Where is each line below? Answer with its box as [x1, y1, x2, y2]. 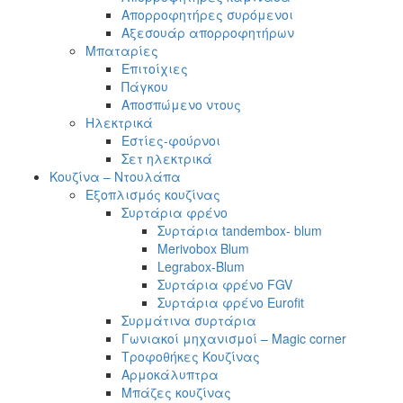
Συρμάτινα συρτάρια [121, 311, 256, 330]
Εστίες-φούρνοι [121, 131, 220, 150]
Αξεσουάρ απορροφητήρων [121, 23, 294, 42]
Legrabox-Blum [157, 257, 245, 276]
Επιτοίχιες [121, 59, 188, 78]
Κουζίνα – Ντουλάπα [49, 167, 181, 186]
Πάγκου [121, 77, 168, 96]
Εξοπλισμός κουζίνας [85, 185, 220, 204]
